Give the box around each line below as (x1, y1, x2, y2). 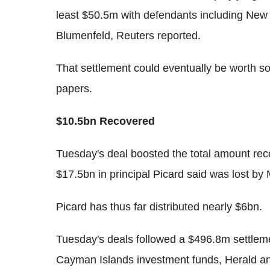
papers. (56, 82, 92, 95)
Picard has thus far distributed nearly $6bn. (56, 200, 262, 213)
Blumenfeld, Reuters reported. (56, 29, 201, 42)
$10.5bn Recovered (56, 115, 155, 127)
